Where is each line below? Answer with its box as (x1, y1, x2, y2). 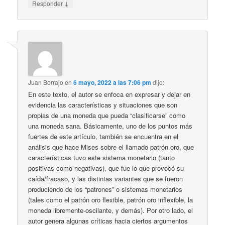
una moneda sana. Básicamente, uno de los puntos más (28, 121, 193, 131)
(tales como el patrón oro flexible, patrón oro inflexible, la (28, 194, 193, 204)
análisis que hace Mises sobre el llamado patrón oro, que (28, 142, 194, 152)
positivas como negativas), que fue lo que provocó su (28, 163, 184, 173)
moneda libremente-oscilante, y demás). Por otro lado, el (28, 205, 193, 215)
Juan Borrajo (28, 77, 64, 86)
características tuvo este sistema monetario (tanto (28, 152, 175, 162)
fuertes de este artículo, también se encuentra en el (28, 131, 179, 141)
